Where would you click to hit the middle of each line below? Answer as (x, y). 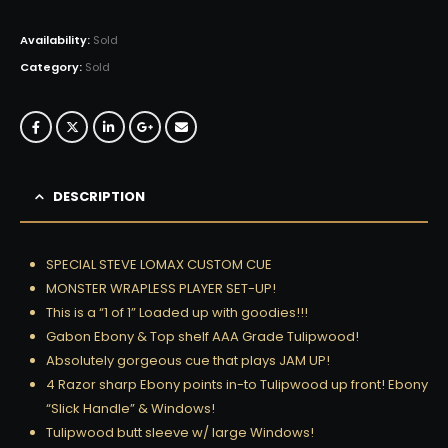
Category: (52, 66)
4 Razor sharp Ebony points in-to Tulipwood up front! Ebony (237, 384)
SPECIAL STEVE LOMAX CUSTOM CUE (159, 264)
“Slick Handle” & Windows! (130, 408)
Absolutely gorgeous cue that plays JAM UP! (188, 360)
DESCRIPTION (99, 196)
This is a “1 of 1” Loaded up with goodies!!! (177, 312)
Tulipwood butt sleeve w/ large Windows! (180, 432)
